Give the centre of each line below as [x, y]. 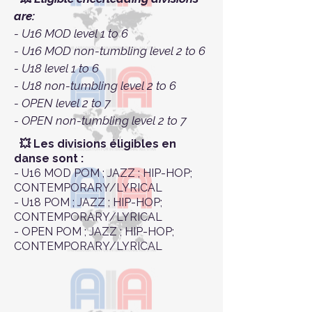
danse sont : [50, 159]
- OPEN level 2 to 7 [62, 103]
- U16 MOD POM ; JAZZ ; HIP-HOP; [103, 173]
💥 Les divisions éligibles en [95, 144]
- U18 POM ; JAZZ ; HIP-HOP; [88, 203]
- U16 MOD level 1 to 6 [71, 34]
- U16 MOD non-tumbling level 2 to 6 [110, 51]
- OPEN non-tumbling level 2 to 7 [100, 121]
